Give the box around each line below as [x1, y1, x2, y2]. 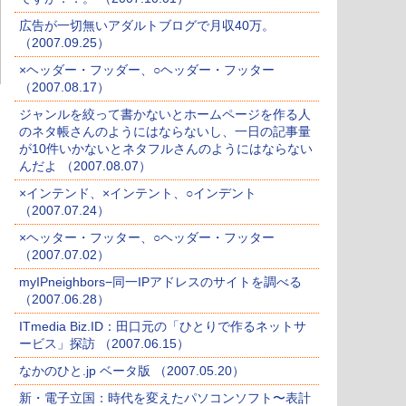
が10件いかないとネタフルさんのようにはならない [19, 141, 313, 157]
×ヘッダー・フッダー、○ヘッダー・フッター [19, 63, 275, 78]
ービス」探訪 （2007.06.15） [19, 336, 189, 352]
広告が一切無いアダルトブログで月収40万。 [19, 18, 275, 34]
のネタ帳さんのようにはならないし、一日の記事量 [19, 124, 311, 140]
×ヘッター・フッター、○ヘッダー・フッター [19, 230, 275, 246]
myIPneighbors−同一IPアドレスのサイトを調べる [19, 275, 302, 290]
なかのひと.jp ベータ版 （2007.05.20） [19, 363, 245, 379]
